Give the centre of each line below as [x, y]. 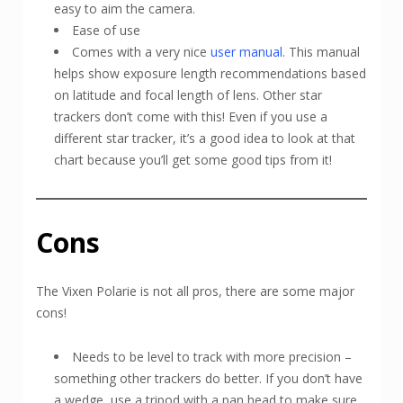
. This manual [321, 51]
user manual [246, 51]
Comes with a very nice [141, 51]
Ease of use [106, 30]
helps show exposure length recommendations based [210, 73]
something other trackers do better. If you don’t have [208, 378]
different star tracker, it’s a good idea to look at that [205, 138]
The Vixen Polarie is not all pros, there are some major [195, 291]
